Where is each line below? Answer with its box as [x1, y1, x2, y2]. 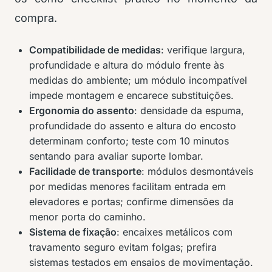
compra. [15, 12, 57, 25]
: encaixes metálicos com [117, 226, 233, 239]
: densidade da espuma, [134, 104, 244, 117]
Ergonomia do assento [29, 104, 134, 117]
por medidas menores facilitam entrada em [29, 180, 226, 193]
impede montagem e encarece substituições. [29, 89, 234, 102]
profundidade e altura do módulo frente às [29, 59, 224, 72]
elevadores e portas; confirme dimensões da [29, 195, 234, 208]
